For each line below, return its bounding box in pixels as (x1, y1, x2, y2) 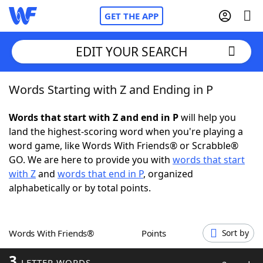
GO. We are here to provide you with (9, 153, 173, 166)
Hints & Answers (122, 211, 195, 224)
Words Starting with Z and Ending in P (9, 82, 213, 97)
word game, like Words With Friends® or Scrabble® (9, 139, 238, 152)
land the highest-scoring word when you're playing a (9, 125, 243, 138)
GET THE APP (104, 10, 159, 22)
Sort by (221, 227, 249, 238)
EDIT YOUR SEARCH (75, 43, 188, 60)
